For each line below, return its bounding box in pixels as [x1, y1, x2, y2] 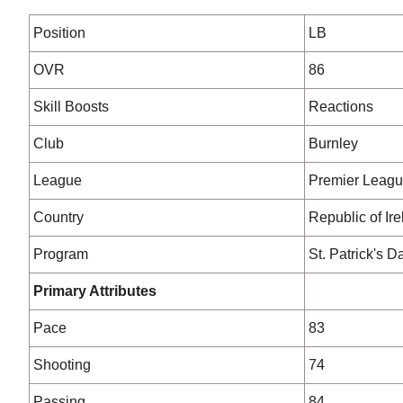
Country [33, 210, 84, 225]
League [33, 173, 82, 188]
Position [33, 25, 85, 40]
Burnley [309, 136, 358, 151]
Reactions [309, 99, 373, 114]
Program [33, 246, 88, 262]
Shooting [33, 357, 91, 372]
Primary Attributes [33, 283, 157, 299]
